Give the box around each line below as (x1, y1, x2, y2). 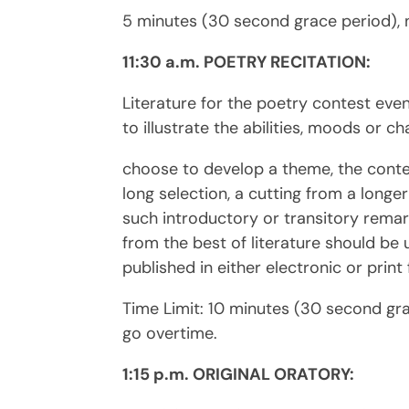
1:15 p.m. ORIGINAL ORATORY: (122, 362, 355, 385)
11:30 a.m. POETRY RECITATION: (122, 50, 372, 73)
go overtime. (122, 321, 218, 344)
